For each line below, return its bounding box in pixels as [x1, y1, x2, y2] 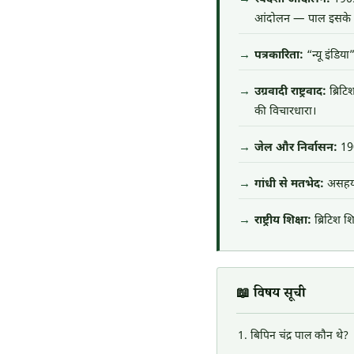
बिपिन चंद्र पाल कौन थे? [250, 329, 348, 344]
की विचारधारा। [254, 104, 317, 119]
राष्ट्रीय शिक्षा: [254, 213, 311, 228]
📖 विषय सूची [236, 284, 306, 306]
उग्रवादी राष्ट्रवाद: [254, 85, 326, 100]
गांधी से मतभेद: [254, 177, 324, 192]
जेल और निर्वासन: [254, 141, 337, 156]
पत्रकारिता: [254, 48, 303, 63]
